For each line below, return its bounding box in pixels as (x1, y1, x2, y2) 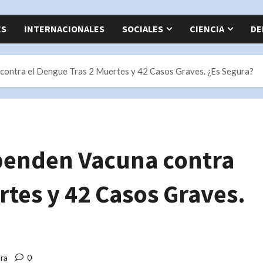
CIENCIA (190, 22, 224, 35)
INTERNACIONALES (24, 22, 104, 35)
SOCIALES (122, 22, 163, 35)
